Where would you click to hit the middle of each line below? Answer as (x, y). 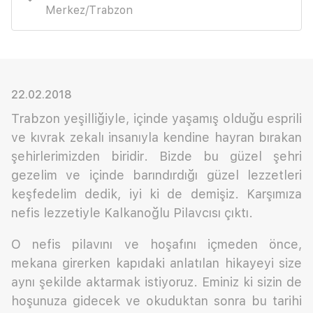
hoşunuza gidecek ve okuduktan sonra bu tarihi (156, 300)
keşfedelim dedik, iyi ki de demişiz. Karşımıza (156, 194)
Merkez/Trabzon (89, 10)
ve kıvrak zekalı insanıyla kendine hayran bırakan (156, 137)
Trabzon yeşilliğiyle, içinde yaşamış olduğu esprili (156, 118)
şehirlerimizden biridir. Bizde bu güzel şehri (156, 156)
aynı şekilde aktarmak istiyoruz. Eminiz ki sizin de (156, 282)
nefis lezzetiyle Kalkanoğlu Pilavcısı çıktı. (132, 212)
